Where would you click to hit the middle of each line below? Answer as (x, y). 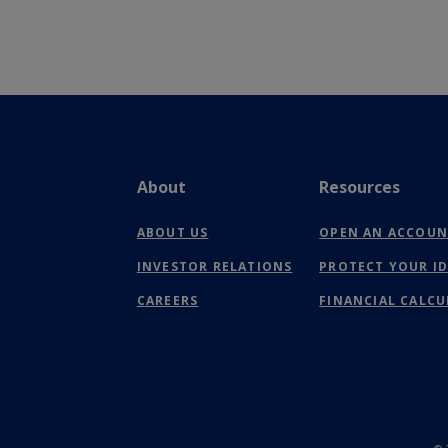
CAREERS (167, 300)
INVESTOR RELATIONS (214, 266)
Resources (360, 186)
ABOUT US (172, 232)
